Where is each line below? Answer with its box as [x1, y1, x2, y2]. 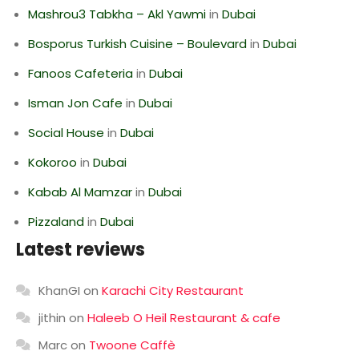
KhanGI [38, 282, 80, 299]
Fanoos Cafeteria [28, 65, 133, 82]
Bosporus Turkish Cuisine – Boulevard [28, 35, 247, 52]
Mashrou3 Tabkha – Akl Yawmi [28, 6, 206, 22]
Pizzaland [28, 213, 84, 230]
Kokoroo [28, 154, 77, 171]
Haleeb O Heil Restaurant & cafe [87, 309, 280, 326]
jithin [38, 309, 66, 326]
